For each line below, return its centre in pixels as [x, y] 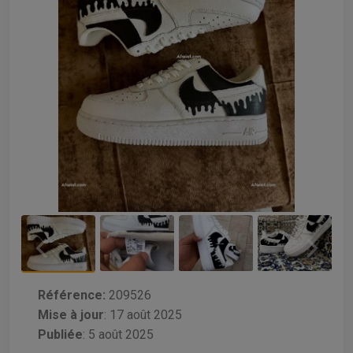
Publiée [60, 334]
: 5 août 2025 [118, 334]
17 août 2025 [146, 314]
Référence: [72, 295]
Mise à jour [71, 314]
